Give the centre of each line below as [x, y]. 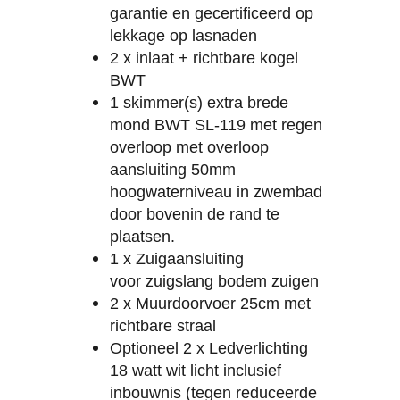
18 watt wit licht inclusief [196, 371]
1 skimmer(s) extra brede [199, 103]
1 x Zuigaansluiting [177, 259]
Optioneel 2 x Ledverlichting [209, 349]
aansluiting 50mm [173, 170]
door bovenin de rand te [195, 215]
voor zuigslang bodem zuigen [217, 282]
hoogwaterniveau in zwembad [216, 192]
